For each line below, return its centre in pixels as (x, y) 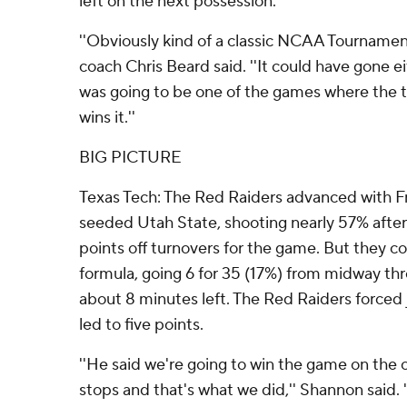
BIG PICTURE (130, 158)
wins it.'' (107, 118)
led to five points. (141, 325)
